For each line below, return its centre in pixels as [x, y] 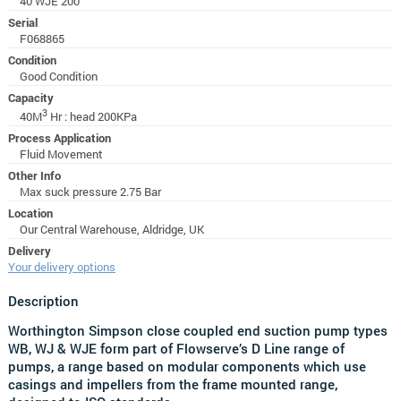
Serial [22, 22]
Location [30, 213]
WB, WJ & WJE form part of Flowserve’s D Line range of [176, 348]
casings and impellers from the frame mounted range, [172, 384]
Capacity [30, 97]
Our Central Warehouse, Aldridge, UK [111, 230]
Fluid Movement [61, 154]
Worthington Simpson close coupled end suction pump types [197, 330]
